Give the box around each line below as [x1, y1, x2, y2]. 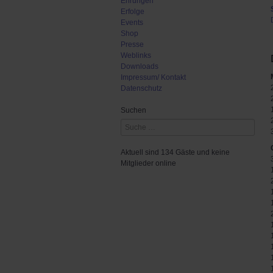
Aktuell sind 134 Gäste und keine [121, 148, 230, 157]
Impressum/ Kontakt [121, 73, 186, 82]
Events [121, 18, 143, 27]
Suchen [121, 106, 146, 115]
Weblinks [121, 51, 151, 60]
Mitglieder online [121, 159, 176, 168]
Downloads [121, 62, 158, 71]
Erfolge [121, 7, 144, 16]
